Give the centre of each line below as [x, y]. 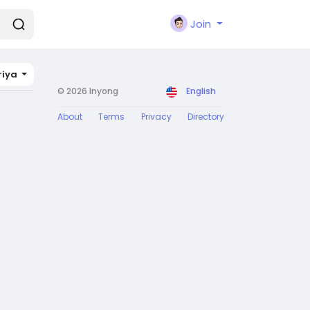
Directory [206, 117]
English [201, 91]
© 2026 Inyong [88, 91]
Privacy [156, 117]
